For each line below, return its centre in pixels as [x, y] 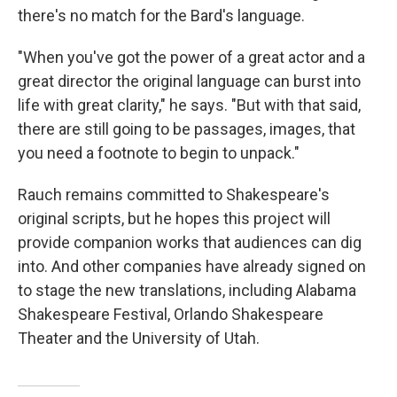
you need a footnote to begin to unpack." [159, 153]
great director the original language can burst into [189, 82]
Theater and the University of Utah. [139, 339]
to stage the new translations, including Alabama [187, 291]
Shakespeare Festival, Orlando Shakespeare [171, 315]
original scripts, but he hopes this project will [174, 219]
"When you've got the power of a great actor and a [191, 58]
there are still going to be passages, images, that [187, 129]
